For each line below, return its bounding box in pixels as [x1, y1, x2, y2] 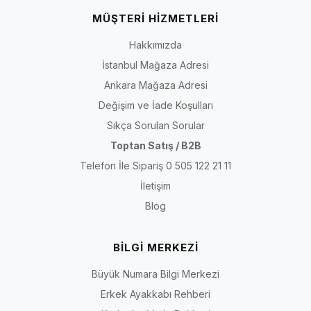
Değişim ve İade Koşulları [98, 99, 213, 111]
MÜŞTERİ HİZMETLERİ [92, 11, 219, 25]
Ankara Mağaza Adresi [103, 78, 208, 91]
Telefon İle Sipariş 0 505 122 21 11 [80, 159, 231, 171]
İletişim [140, 179, 171, 192]
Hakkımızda [129, 38, 182, 51]
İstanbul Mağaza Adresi [102, 58, 209, 71]
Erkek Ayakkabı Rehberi [101, 287, 210, 300]
